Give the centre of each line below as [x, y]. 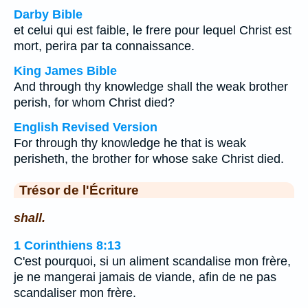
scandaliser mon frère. [75, 293]
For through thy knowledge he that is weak [130, 143]
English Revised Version [86, 127]
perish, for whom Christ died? [94, 102]
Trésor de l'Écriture [79, 190]
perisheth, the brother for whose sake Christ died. [149, 159]
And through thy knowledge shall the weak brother [151, 87]
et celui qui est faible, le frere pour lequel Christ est [153, 30]
